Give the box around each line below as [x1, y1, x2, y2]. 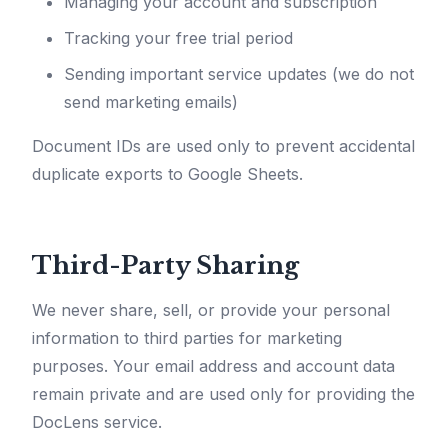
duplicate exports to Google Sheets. [32, 164, 303, 185]
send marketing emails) [64, 92, 238, 113]
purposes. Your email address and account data [32, 356, 395, 377]
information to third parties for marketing [32, 328, 342, 349]
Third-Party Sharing [32, 251, 299, 281]
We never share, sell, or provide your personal [32, 300, 390, 321]
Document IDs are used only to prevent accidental [32, 136, 415, 157]
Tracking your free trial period [64, 28, 293, 49]
